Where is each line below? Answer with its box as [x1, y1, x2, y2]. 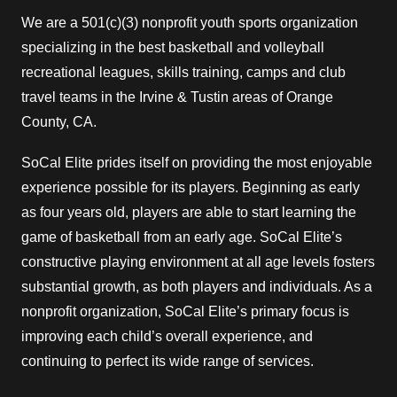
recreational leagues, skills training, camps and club [21, 65, 346, 80]
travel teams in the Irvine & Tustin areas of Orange [21, 90, 333, 105]
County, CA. [21, 114, 97, 129]
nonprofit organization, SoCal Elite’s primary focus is [21, 304, 349, 319]
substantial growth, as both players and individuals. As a [21, 279, 372, 294]
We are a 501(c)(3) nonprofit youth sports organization [21, 15, 358, 30]
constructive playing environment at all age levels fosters [21, 254, 375, 269]
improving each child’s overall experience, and [21, 329, 313, 344]
